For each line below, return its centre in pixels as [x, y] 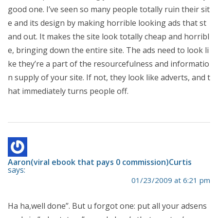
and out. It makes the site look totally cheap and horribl [109, 37]
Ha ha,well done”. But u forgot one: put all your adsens [107, 206]
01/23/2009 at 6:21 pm [171, 180]
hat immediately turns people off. [68, 91]
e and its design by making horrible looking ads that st [107, 23]
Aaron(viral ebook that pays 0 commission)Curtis [100, 162]
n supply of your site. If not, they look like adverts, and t [109, 78]
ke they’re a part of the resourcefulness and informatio [109, 64]
